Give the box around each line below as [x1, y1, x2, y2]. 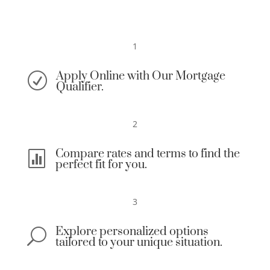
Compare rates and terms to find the [55, 146, 240, 162]
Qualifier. [55, 80, 104, 95]
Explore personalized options [55, 224, 209, 240]
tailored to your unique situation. [55, 235, 222, 251]
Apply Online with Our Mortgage [55, 69, 225, 84]
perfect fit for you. [55, 157, 147, 173]
